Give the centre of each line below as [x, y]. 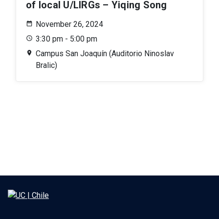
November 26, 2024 [69, 24]
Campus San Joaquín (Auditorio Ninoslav [105, 53]
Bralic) [46, 65]
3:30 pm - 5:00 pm [66, 39]
